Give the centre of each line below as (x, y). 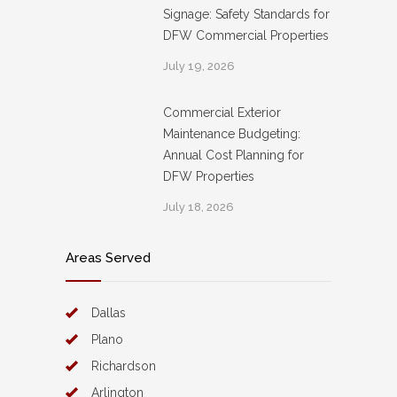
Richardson (124, 366)
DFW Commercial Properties (246, 35)
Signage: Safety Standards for (246, 14)
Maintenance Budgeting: (232, 133)
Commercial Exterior (222, 112)
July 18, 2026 (198, 206)
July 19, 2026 (199, 66)
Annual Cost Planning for (234, 155)
